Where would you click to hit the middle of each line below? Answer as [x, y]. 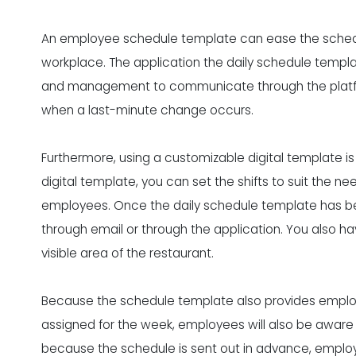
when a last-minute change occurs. [147, 110]
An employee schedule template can [154, 38]
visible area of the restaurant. [128, 253]
